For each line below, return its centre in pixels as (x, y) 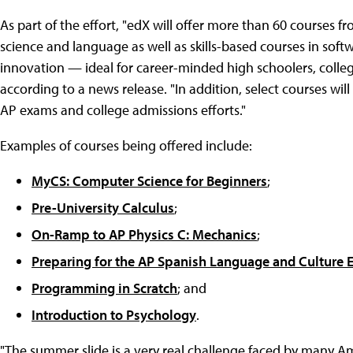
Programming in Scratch (104, 288)
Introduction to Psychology (114, 314)
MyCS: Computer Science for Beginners (149, 180)
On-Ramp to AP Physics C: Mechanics (144, 234)
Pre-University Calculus (103, 207)
